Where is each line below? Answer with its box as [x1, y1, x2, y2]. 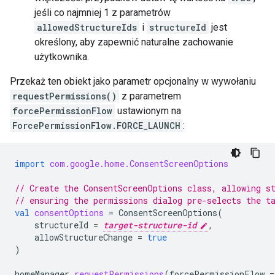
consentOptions [34, 207, 104, 219]
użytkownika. [34, 51, 89, 63]
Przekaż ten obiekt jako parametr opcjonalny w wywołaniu [10, 76, 256, 88]
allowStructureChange [34, 231, 133, 244]
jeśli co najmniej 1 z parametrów [34, 7, 171, 19]
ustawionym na [115, 105, 181, 117]
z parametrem [119, 90, 181, 103]
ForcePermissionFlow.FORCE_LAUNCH [12, 120, 180, 132]
